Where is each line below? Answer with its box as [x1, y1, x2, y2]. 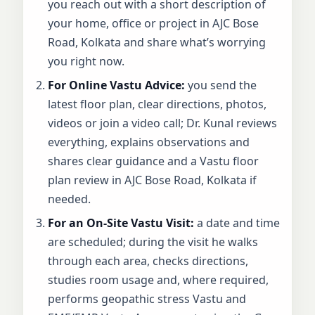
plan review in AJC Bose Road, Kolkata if [48, 172, 257, 188]
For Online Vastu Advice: [48, 77, 186, 93]
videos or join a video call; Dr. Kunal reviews [48, 115, 278, 131]
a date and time [194, 214, 281, 231]
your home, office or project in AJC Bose [48, 15, 259, 31]
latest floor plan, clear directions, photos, [48, 96, 267, 112]
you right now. [48, 53, 125, 69]
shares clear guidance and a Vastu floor [48, 153, 259, 169]
